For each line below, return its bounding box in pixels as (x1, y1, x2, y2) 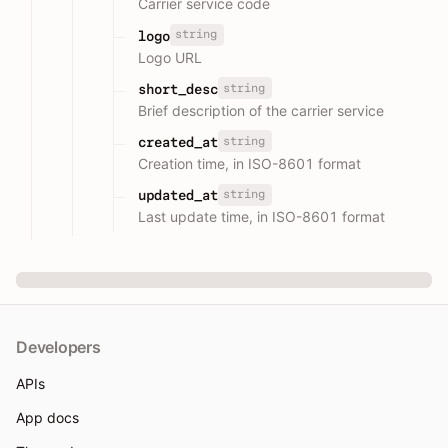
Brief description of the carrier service (138, 101, 384, 119)
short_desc (138, 80, 218, 97)
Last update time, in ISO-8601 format (138, 208, 385, 226)
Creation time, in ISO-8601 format (138, 155, 361, 172)
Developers (16, 337, 101, 358)
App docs (16, 409, 79, 427)
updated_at (138, 187, 218, 204)
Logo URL (138, 48, 202, 66)
